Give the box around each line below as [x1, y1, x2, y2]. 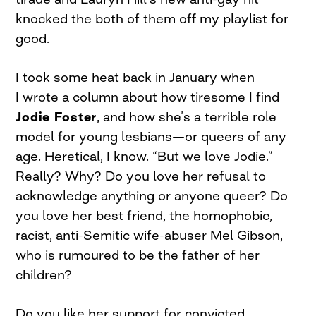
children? [16, 267, 73, 282]
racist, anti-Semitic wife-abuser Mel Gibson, [16, 227, 284, 243]
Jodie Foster [16, 109, 97, 124]
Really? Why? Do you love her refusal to [16, 168, 267, 183]
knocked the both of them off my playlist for [16, 11, 289, 26]
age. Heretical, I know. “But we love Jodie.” [16, 148, 274, 164]
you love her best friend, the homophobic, [16, 207, 273, 223]
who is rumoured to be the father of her [16, 247, 260, 262]
